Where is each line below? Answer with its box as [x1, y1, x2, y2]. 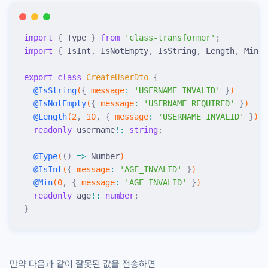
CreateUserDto [81, 72, 148, 82]
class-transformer [129, 32, 211, 42]
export [24, 72, 53, 82]
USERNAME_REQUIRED [148, 98, 230, 108]
